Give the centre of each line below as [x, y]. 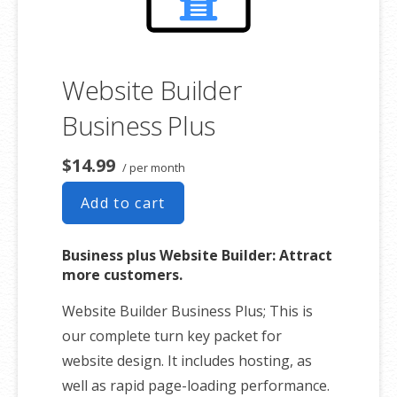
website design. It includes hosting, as [187, 361]
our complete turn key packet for [172, 336]
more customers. [122, 275]
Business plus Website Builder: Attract [197, 256]
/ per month [152, 168]
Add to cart [123, 203]
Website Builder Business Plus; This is [187, 311]
